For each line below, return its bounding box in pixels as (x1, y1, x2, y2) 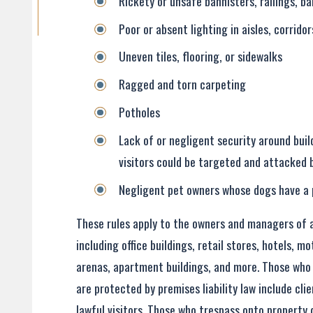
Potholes (119, 103, 161, 122)
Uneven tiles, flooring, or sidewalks (119, 47, 283, 66)
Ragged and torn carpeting (119, 75, 247, 94)
